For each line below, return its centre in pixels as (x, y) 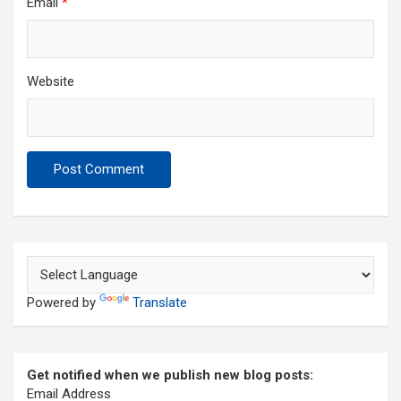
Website (51, 82)
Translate (160, 303)
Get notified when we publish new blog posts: (170, 375)
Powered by (63, 303)
